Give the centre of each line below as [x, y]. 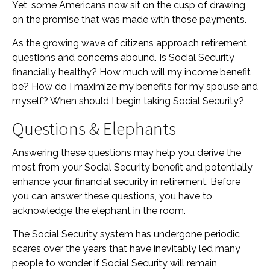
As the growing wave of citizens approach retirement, [130, 43]
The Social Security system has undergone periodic [126, 234]
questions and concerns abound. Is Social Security [123, 58]
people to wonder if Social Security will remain [115, 263]
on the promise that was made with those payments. [129, 20]
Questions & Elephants [94, 128]
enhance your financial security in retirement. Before [126, 182]
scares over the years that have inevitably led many [126, 249]
